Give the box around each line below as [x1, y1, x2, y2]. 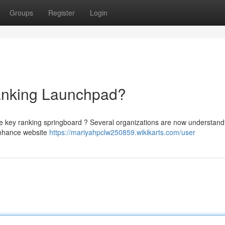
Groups [10, 8, 33, 18]
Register [48, 8, 75, 18]
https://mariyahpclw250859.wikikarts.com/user [49, 127, 195, 137]
